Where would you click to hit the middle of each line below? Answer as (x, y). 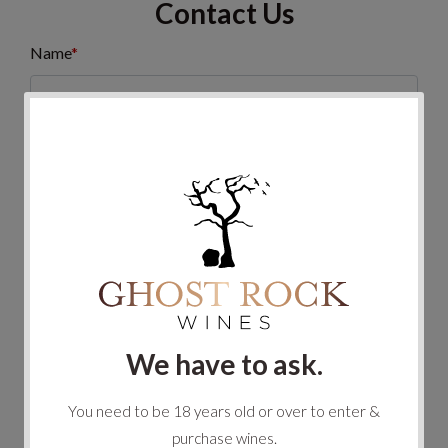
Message (61, 308)
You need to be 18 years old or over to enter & (224, 410)
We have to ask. (224, 363)
